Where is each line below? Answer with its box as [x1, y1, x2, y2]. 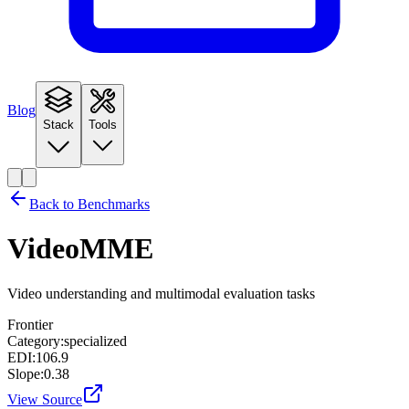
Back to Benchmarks [29, 196, 150, 212]
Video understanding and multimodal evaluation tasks [7, 285, 315, 301]
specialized [64, 332, 127, 349]
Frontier [7, 316, 53, 332]
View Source [7, 391, 82, 407]
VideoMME [7, 232, 153, 266]
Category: [7, 332, 64, 349]
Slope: [7, 365, 44, 382]
